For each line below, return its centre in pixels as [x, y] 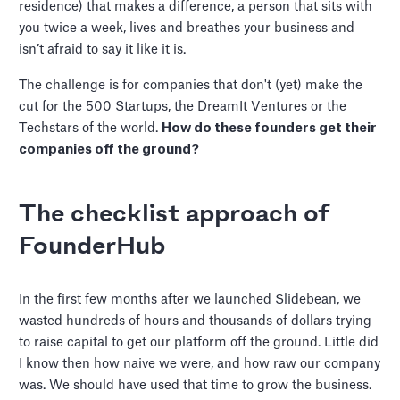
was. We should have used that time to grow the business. [196, 386]
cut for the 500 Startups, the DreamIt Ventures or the [183, 107]
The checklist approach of [175, 215]
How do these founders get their [270, 129]
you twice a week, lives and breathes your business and [187, 29]
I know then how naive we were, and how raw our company [200, 364]
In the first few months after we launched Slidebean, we [190, 300]
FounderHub [92, 247]
